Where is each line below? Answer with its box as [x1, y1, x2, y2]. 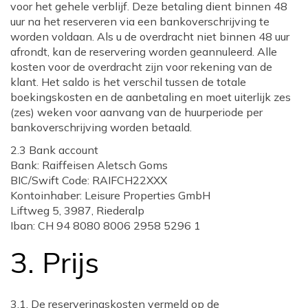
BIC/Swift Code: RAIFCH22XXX [10, 173, 167, 188]
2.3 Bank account [10, 143, 98, 157]
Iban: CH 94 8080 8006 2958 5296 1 [10, 219, 201, 233]
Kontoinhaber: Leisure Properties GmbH [10, 188, 210, 203]
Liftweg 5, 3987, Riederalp [10, 203, 144, 218]
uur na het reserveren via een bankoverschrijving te [10, 14, 269, 29]
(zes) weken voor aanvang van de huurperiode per [10, 105, 263, 120]
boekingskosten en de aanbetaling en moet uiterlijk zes [10, 90, 291, 104]
